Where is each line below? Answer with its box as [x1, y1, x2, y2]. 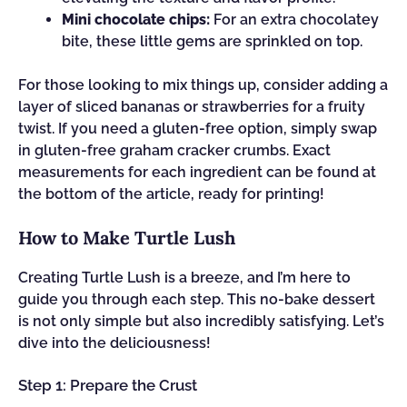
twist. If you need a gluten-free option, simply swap [18, 120, 377, 137]
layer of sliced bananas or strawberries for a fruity [18, 98, 365, 115]
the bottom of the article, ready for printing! [18, 185, 324, 203]
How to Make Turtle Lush [18, 226, 235, 249]
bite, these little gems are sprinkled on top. [62, 33, 362, 50]
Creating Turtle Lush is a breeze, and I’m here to [18, 269, 351, 286]
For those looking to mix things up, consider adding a [18, 76, 388, 94]
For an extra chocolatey [210, 11, 379, 28]
